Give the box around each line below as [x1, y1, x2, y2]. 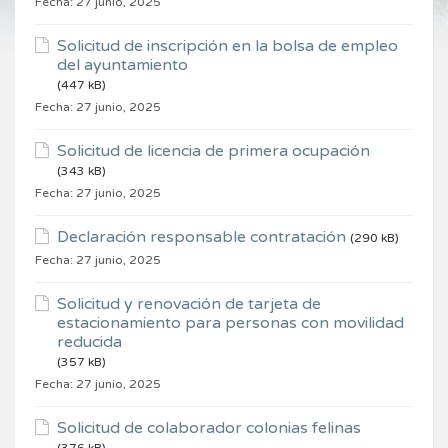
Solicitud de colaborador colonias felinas [57, 418, 361, 439]
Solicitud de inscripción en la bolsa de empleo [57, 36, 398, 57]
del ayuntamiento [57, 55, 188, 76]
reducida [57, 332, 122, 353]
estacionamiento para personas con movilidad [57, 313, 404, 334]
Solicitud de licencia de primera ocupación [57, 141, 370, 162]
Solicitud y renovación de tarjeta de [57, 294, 321, 315]
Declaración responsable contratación [57, 227, 346, 248]
